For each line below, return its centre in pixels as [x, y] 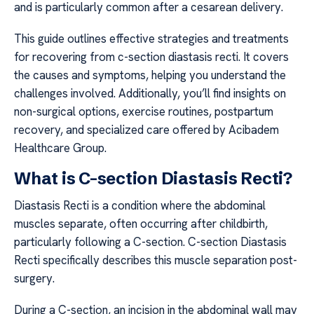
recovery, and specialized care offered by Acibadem [146, 129]
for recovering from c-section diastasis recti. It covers [151, 56]
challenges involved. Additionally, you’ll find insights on [150, 93]
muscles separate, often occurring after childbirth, [141, 224]
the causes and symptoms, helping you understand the [150, 75]
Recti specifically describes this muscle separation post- [156, 260]
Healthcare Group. [60, 148]
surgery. [34, 279]
